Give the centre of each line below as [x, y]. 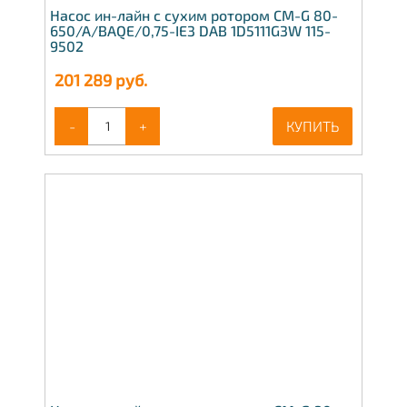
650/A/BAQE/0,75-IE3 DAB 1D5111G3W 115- [190, 30]
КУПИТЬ [313, 125]
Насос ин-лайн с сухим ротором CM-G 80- [194, 15]
